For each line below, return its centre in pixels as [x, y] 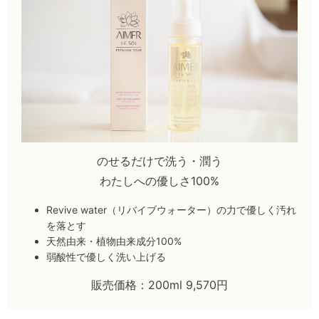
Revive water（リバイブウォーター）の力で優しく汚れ [171, 209]
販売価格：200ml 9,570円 [159, 284]
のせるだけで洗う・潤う [159, 161]
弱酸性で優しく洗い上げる [106, 256]
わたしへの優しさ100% [159, 181]
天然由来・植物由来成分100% [114, 241]
